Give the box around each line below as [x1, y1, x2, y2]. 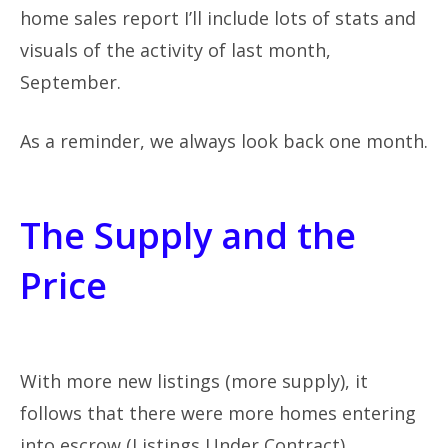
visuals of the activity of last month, [20, 37, 331, 62]
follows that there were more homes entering [20, 400, 416, 425]
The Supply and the [20, 210, 356, 260]
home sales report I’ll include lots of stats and [20, 5, 416, 30]
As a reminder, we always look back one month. [20, 128, 428, 153]
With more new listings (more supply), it [20, 368, 368, 393]
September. [20, 69, 121, 94]
